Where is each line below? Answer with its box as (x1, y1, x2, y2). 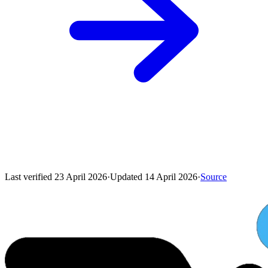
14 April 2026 (145, 172, 197, 182)
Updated (110, 172, 145, 182)
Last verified (5, 172, 54, 182)
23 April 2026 (54, 172, 107, 182)
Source (200, 172, 227, 182)
